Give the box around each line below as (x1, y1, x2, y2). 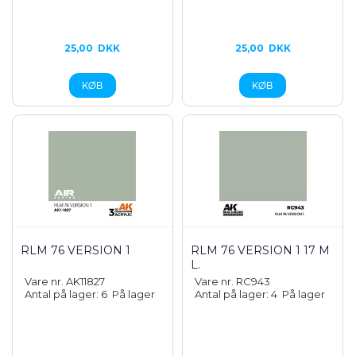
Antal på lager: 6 (25, 288, 112, 300)
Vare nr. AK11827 (25, 275, 105, 288)
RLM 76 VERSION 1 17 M (191, 243, 331, 257)
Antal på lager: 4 (195, 288, 283, 300)
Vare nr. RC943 (195, 275, 271, 288)
